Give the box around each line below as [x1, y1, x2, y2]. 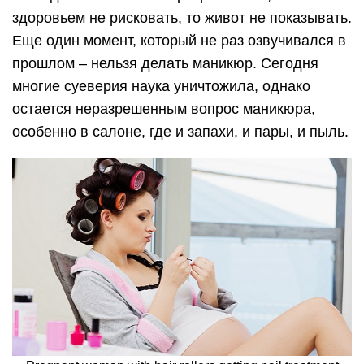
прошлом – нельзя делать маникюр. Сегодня [12, 54, 318, 71]
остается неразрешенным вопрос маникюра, [12, 100, 315, 117]
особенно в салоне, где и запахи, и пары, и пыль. [12, 123, 349, 140]
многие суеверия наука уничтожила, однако [12, 77, 310, 94]
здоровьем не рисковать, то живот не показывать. [12, 9, 352, 26]
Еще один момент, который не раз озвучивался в [12, 32, 346, 49]
